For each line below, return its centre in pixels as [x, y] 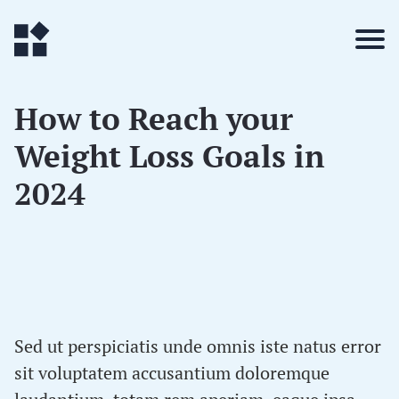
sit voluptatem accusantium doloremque [172, 373]
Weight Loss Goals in [170, 156]
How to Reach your [154, 118]
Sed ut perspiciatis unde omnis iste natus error [198, 346]
